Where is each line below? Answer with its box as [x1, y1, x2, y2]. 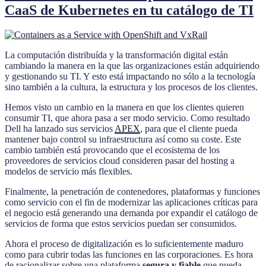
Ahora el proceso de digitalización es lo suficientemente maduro [5, 239, 243, 249]
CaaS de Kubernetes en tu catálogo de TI [5, 2, 254, 18]
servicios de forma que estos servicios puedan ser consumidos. [5, 218, 237, 229]
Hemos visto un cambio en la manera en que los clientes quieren [5, 102, 244, 113]
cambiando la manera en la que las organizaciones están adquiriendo [5, 61, 259, 71]
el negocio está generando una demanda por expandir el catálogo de [5, 208, 258, 218]
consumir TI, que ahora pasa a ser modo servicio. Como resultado [5, 113, 250, 123]
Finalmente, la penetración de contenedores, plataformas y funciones [5, 186, 260, 197]
